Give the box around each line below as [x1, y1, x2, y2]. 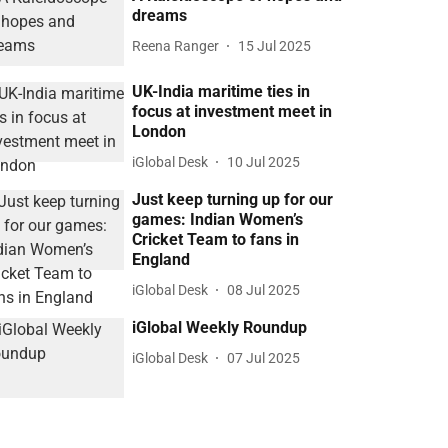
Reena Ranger [132, 37, 220, 54]
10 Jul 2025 [227, 153, 301, 170]
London [132, 122, 187, 142]
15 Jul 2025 [238, 37, 312, 54]
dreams [132, 6, 188, 26]
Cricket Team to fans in [132, 230, 300, 250]
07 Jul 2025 [227, 349, 301, 366]
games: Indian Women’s [132, 210, 304, 230]
